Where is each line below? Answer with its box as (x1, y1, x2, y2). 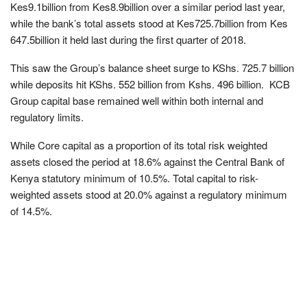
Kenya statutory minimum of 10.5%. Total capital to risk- (10, 170, 258, 185)
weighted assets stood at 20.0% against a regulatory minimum (10, 186, 287, 201)
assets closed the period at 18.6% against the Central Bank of (10, 153, 284, 169)
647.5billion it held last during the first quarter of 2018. (10, 32, 246, 47)
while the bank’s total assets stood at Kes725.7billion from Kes (10, 15, 288, 30)
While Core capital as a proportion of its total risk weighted (10, 137, 267, 152)
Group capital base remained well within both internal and (10, 93, 263, 108)
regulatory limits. (10, 109, 84, 124)
